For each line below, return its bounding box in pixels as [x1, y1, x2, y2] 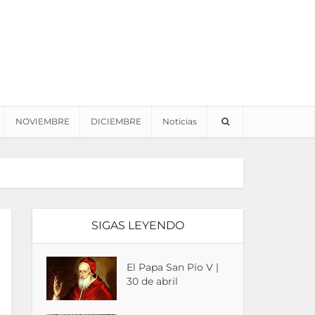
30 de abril [127, 275, 179, 288]
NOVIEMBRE [15, 116, 70, 127]
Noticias [162, 116, 197, 127]
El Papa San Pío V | [127, 261, 219, 274]
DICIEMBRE [91, 116, 141, 127]
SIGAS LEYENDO [91, 219, 184, 232]
